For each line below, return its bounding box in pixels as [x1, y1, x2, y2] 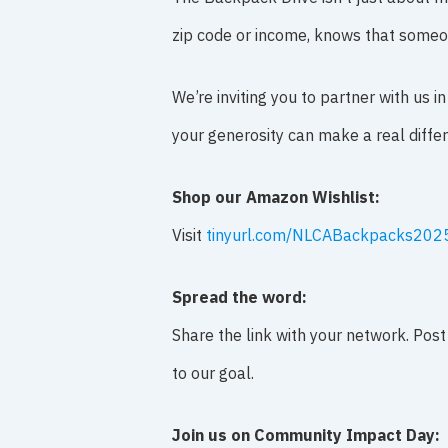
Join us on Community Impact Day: [172, 425, 440, 445]
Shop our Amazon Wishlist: [172, 187, 380, 207]
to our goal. [172, 363, 254, 383]
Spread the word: [172, 287, 307, 307]
